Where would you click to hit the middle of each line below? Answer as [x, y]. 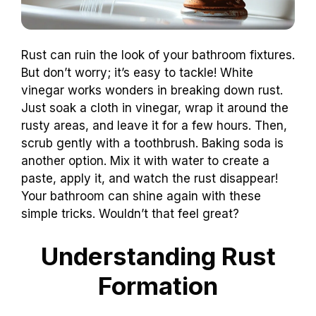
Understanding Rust [158, 256]
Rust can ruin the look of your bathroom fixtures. [158, 55]
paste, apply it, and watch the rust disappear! [150, 179]
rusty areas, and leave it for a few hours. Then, [154, 126]
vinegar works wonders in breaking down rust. [152, 91]
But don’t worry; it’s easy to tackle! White [137, 73]
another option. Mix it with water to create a [145, 161]
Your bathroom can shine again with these [141, 196]
